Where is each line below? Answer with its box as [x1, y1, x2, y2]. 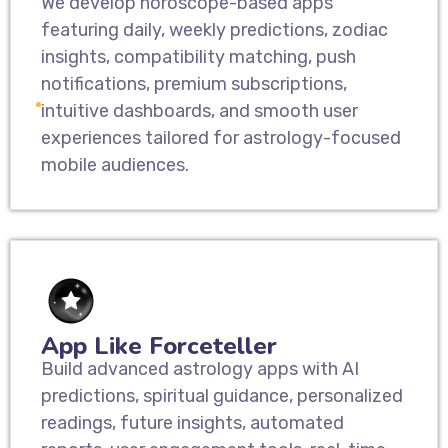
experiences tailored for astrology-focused [41, 127, 401, 150]
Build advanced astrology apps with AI [41, 358, 359, 381]
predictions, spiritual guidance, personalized [41, 385, 403, 408]
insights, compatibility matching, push [41, 46, 356, 69]
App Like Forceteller [41, 330, 277, 363]
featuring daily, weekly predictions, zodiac [41, 19, 388, 42]
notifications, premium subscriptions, [41, 73, 347, 96]
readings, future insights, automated [41, 412, 344, 435]
